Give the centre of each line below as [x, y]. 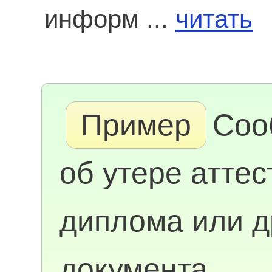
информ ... [110, 19]
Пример [136, 125]
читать [214, 19]
